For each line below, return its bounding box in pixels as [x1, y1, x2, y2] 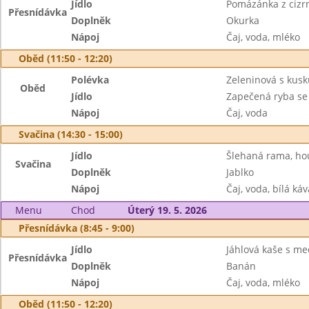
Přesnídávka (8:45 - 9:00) [19, 221, 134, 235]
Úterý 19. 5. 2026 [127, 203, 207, 217]
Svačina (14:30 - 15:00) [19, 128, 123, 141]
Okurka [226, 14, 259, 27]
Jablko [226, 166, 254, 179]
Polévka [71, 73, 110, 86]
